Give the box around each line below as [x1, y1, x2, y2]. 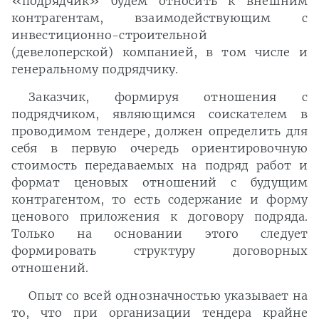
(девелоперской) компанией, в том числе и [11, 45, 308, 60]
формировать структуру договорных [11, 244, 308, 258]
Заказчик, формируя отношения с [28, 90, 308, 105]
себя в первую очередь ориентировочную [11, 141, 308, 156]
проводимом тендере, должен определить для [11, 124, 308, 139]
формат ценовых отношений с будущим [11, 175, 308, 190]
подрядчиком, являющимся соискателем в [11, 107, 308, 122]
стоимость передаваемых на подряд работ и [11, 158, 308, 173]
